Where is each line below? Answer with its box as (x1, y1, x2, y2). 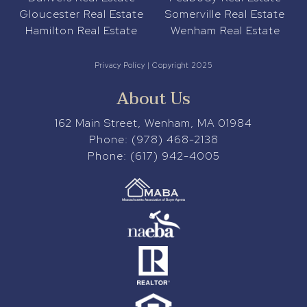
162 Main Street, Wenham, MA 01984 (55, 116, 252, 131)
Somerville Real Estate (165, 7, 286, 22)
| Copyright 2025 (145, 60, 213, 71)
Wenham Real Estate (170, 23, 280, 38)
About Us (116, 85, 191, 114)
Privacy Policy (94, 60, 145, 71)
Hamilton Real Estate (25, 23, 138, 38)
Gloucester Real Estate (19, 7, 145, 22)
